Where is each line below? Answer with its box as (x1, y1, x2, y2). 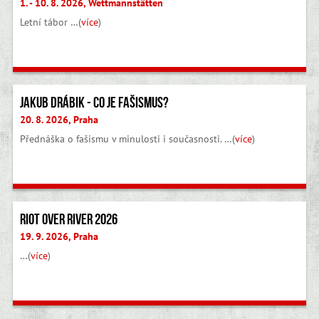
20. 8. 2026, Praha (19, 113, 98, 127)
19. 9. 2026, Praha (19, 229, 98, 243)
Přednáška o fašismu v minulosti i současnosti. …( (19, 132, 235, 146)
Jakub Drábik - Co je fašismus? (19, 94, 169, 112)
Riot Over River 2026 (19, 210, 117, 228)
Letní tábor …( (19, 16, 81, 29)
